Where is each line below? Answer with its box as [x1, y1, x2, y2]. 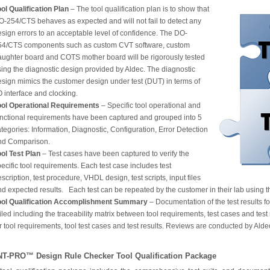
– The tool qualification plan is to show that [69, 5, 209, 13]
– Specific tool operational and [99, 101, 201, 110]
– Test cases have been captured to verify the [40, 149, 189, 158]
